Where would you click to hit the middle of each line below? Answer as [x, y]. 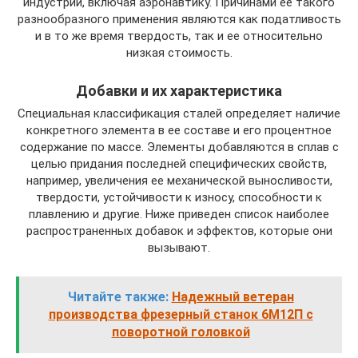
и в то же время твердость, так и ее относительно [179, 36]
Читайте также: [118, 296]
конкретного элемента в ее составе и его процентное [179, 130]
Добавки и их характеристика [179, 90]
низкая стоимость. [179, 52]
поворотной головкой [181, 332]
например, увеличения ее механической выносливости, [179, 180]
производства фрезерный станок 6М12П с [181, 314]
